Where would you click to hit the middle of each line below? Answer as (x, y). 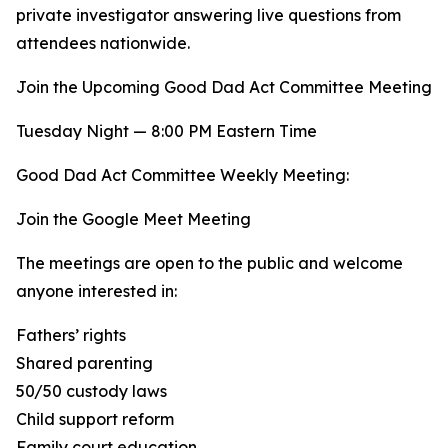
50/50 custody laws (91, 391)
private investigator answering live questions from (208, 15)
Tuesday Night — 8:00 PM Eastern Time (166, 131)
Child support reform (95, 419)
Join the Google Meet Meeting (133, 219)
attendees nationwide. (103, 43)
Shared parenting (84, 363)
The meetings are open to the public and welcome (209, 263)
